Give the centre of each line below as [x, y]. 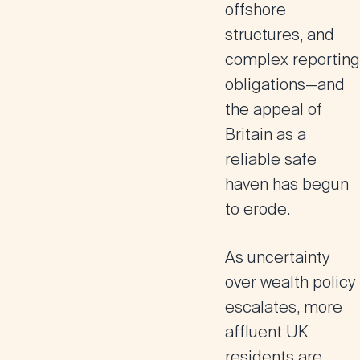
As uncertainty [277, 257]
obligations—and [285, 84]
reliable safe [271, 159]
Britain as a [266, 134]
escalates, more [284, 307]
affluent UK [266, 332]
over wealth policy [290, 282]
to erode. [258, 209]
